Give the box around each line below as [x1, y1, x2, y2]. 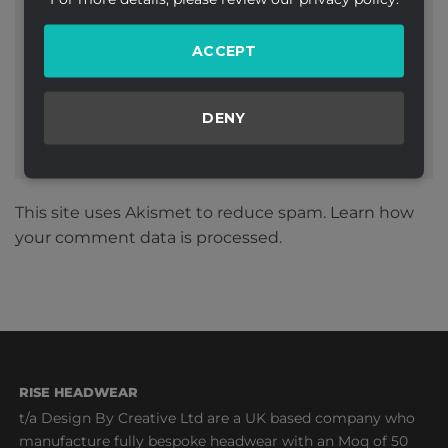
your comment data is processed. [15, 227, 282, 247]
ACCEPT [191, 41, 257, 59]
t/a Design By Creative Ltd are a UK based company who [18, 408, 415, 427]
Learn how [330, 202, 414, 222]
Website [40, 33, 106, 52]
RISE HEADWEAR [18, 383, 138, 400]
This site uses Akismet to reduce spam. [15, 202, 330, 222]
